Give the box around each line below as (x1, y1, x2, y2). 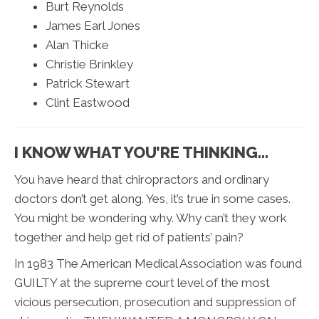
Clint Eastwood (46, 95, 130, 110)
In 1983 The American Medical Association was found (14, 256, 302, 271)
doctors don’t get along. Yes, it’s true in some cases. (14, 191, 291, 206)
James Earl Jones (46, 18, 140, 33)
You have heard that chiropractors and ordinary (14, 172, 269, 187)
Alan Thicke (46, 37, 109, 52)
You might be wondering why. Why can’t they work (14, 210, 287, 225)
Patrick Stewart (46, 75, 130, 90)
